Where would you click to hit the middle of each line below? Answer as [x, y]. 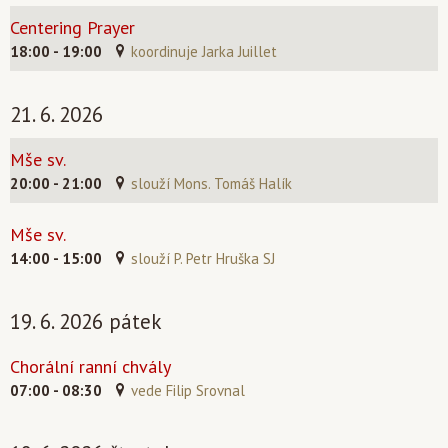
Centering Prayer [72, 27]
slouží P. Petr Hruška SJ [203, 258]
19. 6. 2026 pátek [86, 321]
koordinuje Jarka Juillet [204, 51]
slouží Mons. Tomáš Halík [211, 183]
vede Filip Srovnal [188, 390]
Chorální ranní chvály [90, 366]
